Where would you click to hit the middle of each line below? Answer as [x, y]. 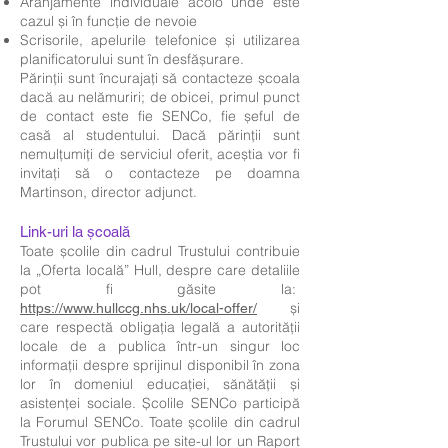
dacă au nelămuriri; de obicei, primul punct [160, 97]
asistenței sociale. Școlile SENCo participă [160, 403]
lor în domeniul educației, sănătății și [160, 384]
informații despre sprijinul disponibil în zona [160, 365]
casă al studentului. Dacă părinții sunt [160, 135]
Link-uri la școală [75, 231]
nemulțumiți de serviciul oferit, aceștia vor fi [160, 154]
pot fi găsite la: [160, 289]
